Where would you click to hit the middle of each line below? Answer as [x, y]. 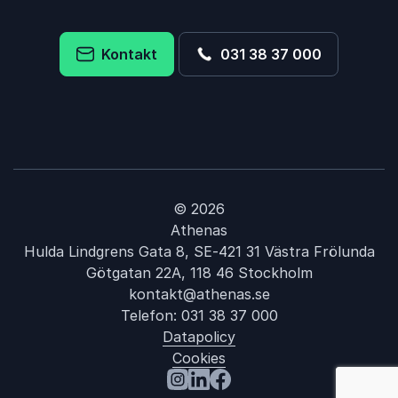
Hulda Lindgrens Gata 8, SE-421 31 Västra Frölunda [199, 251]
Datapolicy [199, 337]
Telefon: [151, 315]
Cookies [199, 358]
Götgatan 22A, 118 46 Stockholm [199, 273]
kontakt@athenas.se [199, 294]
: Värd [300, 383]
